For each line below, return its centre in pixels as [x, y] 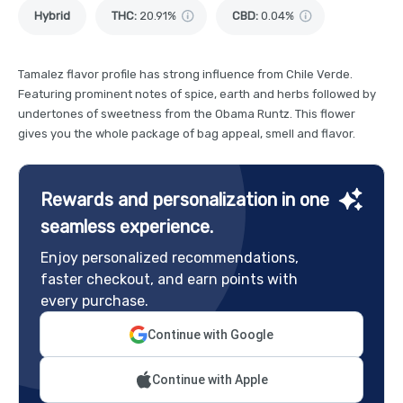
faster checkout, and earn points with [169, 279]
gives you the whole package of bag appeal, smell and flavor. [187, 133]
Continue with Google [210, 334]
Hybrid [52, 15]
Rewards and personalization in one [185, 199]
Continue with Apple [210, 379]
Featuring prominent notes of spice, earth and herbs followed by [197, 94]
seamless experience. [127, 226]
